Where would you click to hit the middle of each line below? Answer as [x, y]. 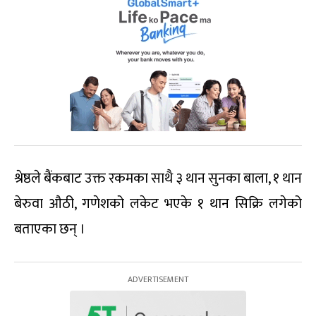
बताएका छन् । [50, 230]
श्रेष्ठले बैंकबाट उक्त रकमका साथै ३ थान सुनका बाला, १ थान [158, 179]
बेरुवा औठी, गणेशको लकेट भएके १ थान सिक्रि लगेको [158, 204]
